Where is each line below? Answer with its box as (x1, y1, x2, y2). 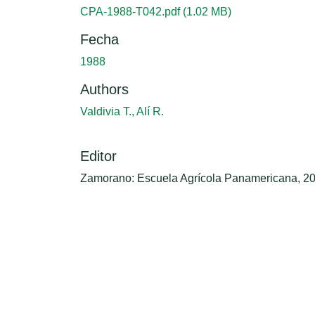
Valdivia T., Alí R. (80, 105, 164, 117)
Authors (80, 81, 129, 97)
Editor (80, 148, 117, 164)
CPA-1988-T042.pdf (80, 5, 183, 18)
